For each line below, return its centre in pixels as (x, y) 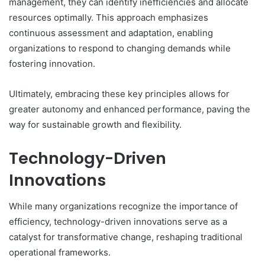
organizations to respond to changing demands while (120, 48)
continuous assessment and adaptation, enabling (111, 33)
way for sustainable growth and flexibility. (95, 124)
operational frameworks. (60, 253)
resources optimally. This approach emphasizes (109, 17)
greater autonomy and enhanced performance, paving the (130, 109)
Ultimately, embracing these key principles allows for (119, 93)
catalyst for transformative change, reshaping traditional (126, 237)
